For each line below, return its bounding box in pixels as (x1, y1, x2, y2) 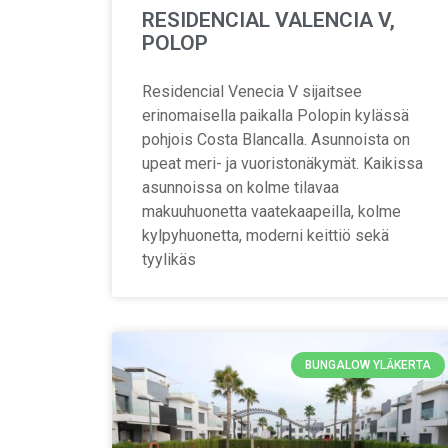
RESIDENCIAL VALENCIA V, (142, 7, 395, 32)
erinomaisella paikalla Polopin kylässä (142, 105, 409, 125)
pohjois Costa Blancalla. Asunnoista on (142, 129, 410, 149)
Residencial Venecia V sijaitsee (142, 81, 362, 101)
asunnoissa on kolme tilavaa (142, 177, 339, 197)
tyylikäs (142, 249, 196, 269)
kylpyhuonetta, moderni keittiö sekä (142, 225, 389, 245)
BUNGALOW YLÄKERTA (304, 357, 431, 372)
